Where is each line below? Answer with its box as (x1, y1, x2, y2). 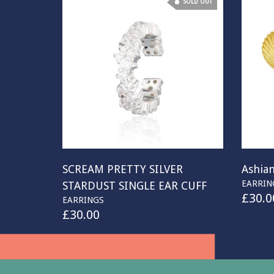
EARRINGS (62, 195, 104, 206)
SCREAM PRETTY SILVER (62, 163, 183, 176)
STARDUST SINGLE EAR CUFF (62, 179, 207, 193)
